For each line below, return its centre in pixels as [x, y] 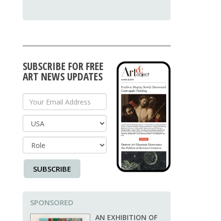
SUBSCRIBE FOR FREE [63, 66]
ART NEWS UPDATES [63, 77]
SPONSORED [52, 203]
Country [37, 124]
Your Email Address [58, 102]
